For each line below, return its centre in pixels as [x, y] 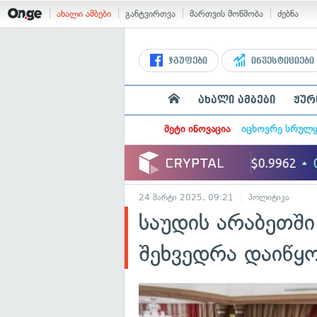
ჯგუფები [186, 61]
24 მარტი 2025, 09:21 [186, 197]
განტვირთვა [150, 14]
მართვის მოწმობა [226, 14]
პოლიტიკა [269, 197]
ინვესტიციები [281, 61]
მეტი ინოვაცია [197, 129]
